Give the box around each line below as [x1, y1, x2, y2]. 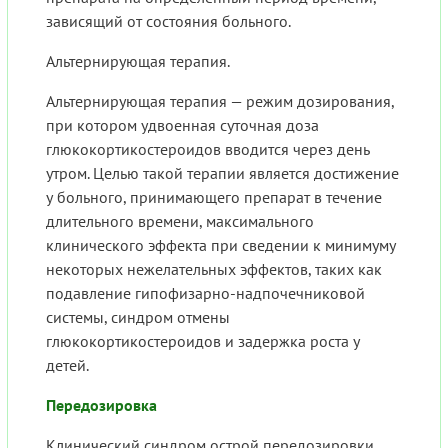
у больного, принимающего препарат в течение [46, 186, 382, 207]
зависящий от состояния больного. [46, 10, 291, 31]
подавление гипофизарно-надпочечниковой [46, 282, 365, 303]
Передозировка [46, 394, 157, 415]
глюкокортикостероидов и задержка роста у [46, 330, 360, 351]
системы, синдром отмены [46, 306, 230, 327]
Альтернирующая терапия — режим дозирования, [46, 90, 394, 111]
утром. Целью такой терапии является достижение [46, 162, 399, 183]
